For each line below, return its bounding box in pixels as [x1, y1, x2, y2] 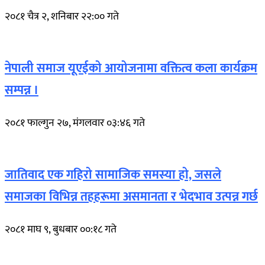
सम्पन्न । [5, 79, 38, 101]
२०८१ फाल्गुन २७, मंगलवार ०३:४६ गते [5, 114, 145, 132]
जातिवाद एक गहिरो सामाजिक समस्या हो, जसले [5, 164, 221, 185]
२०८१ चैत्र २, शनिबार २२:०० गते [5, 7, 119, 25]
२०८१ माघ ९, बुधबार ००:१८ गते [5, 220, 117, 238]
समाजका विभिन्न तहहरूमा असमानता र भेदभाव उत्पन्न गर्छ [5, 186, 258, 207]
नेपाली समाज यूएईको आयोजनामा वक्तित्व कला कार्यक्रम [5, 57, 257, 79]
